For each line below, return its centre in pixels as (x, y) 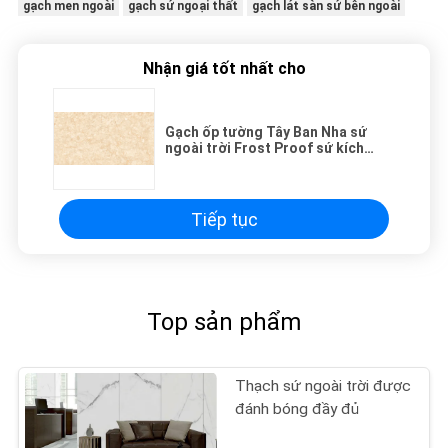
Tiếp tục (224, 219)
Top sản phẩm (224, 321)
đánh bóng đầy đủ (297, 409)
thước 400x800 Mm (227, 164)
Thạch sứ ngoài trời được (323, 386)
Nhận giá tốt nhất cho (224, 68)
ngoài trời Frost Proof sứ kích (264, 148)
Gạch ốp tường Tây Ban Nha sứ (266, 132)
